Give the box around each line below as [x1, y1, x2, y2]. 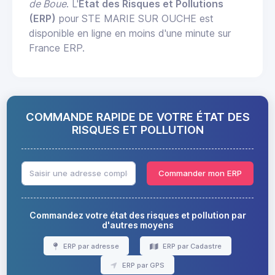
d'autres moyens [101, 220, 174, 231]
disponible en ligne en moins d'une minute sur [29, 26, 231, 39]
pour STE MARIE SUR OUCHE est [56, 12, 214, 25]
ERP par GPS [120, 260, 165, 269]
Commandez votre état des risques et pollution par [29, 210, 246, 221]
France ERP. [29, 41, 85, 54]
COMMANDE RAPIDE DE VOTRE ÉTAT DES [25, 109, 250, 123]
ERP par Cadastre [160, 241, 222, 250]
